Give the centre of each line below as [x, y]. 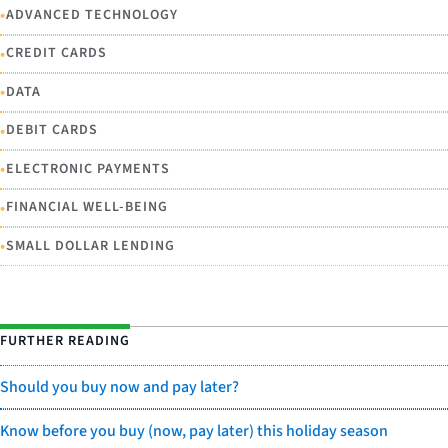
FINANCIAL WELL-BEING [87, 207]
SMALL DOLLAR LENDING [90, 245]
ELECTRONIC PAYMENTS [88, 168]
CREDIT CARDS [56, 53]
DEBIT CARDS [52, 130]
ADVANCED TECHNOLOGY [92, 14]
